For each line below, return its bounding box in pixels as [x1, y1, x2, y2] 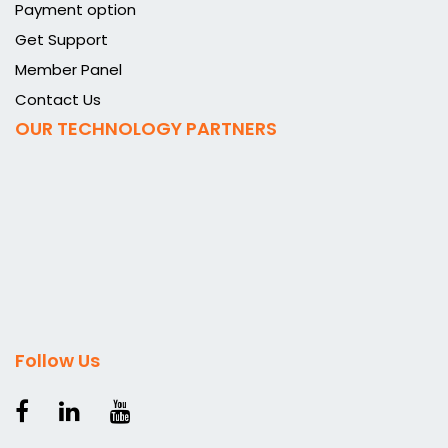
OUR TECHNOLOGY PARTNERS [15, 115, 277, 141]
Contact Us [15, 88, 101, 110]
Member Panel [15, 58, 122, 80]
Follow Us [15, 347, 100, 373]
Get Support [15, 28, 108, 50]
